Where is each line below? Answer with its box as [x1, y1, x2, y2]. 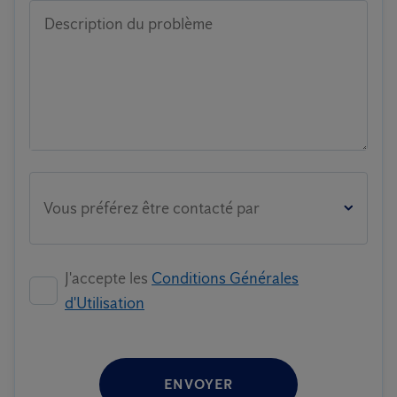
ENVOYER [164, 376, 233, 393]
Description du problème [44, 14, 213, 34]
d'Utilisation [65, 293, 144, 313]
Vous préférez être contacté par [43, 198, 260, 218]
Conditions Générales [152, 269, 299, 288]
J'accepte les [65, 269, 152, 288]
